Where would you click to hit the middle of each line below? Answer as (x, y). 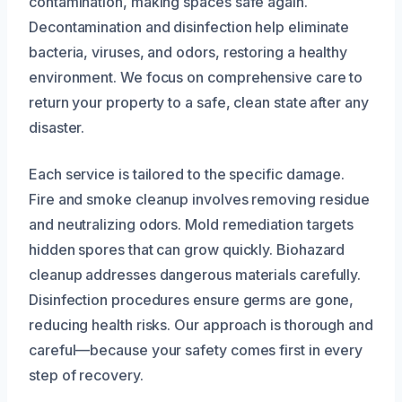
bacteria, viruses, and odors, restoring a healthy (188, 52)
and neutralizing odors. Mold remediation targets (192, 224)
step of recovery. (86, 375)
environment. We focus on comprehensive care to (196, 77)
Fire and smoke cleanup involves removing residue (200, 199)
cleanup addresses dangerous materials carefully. (195, 274)
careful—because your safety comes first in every (196, 350)
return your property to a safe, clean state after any (199, 102)
